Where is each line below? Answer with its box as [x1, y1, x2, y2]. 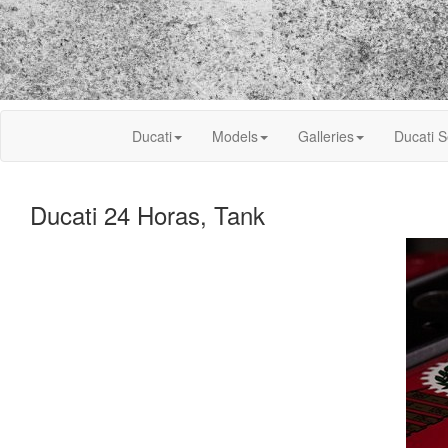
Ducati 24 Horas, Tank [30, 197, 265, 232]
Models [212, 126, 258, 146]
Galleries [298, 126, 354, 146]
